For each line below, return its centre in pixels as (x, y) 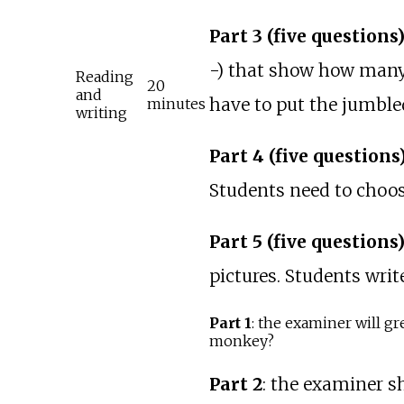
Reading (104, 77)
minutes (176, 104)
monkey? (241, 341)
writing (101, 113)
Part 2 (235, 385)
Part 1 (230, 323)
